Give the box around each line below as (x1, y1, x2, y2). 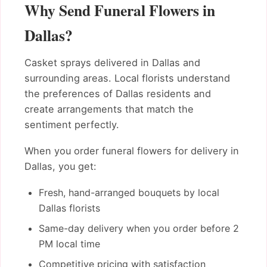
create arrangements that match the (24, 103, 194, 116)
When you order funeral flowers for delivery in (24, 144, 239, 157)
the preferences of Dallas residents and (24, 88, 211, 100)
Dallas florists (39, 201, 100, 214)
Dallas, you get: (24, 160, 97, 172)
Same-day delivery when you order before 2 (39, 222, 239, 234)
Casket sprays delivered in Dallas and (24, 57, 200, 69)
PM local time (39, 237, 100, 250)
